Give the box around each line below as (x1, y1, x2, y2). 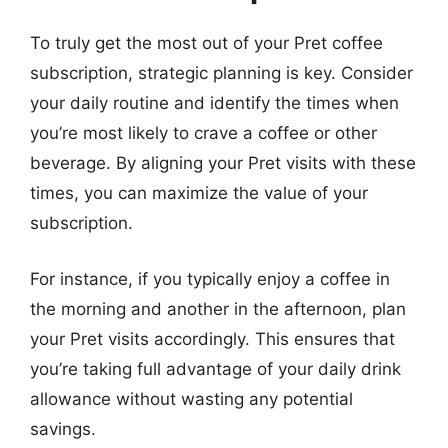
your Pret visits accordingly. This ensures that (30, 328, 395, 349)
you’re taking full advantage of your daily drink (30, 358, 401, 379)
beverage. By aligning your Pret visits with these (30, 153, 416, 173)
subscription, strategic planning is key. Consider (30, 63, 413, 83)
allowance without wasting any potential (30, 388, 353, 409)
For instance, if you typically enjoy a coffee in (30, 268, 390, 289)
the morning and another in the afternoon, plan (30, 298, 406, 319)
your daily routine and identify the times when (30, 93, 399, 113)
